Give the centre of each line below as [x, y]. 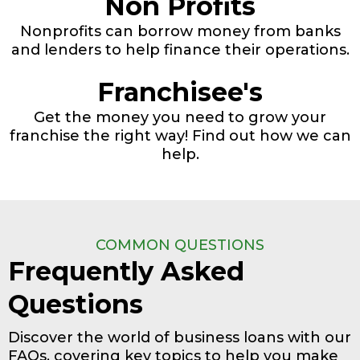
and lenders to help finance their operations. [180, 50]
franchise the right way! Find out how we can [180, 136]
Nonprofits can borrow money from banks [180, 32]
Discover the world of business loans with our [180, 338]
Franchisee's [180, 92]
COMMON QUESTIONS [180, 245]
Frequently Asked [126, 272]
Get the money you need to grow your [180, 118]
